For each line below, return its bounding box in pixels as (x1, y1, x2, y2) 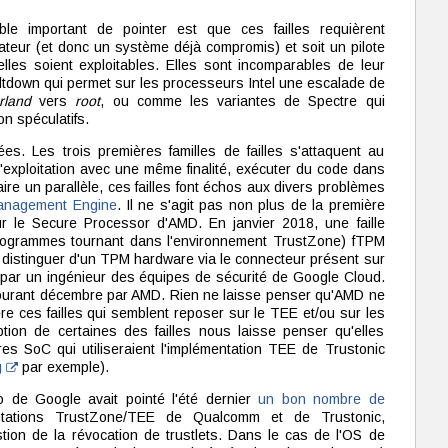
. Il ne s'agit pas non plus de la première (116, 197, 385, 213)
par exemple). (17, 359, 109, 375)
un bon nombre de (258, 391, 385, 407)
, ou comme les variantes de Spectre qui (100, 93, 385, 109)
